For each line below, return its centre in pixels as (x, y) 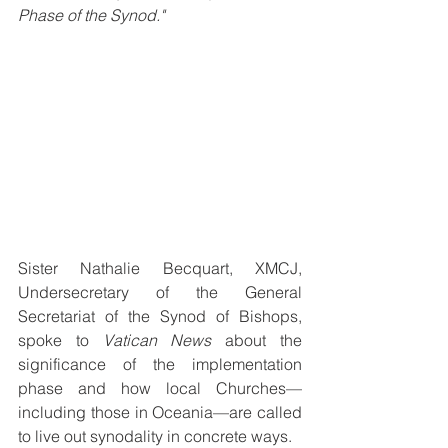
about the (257, 339)
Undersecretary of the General (160, 291)
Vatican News (157, 339)
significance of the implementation (160, 363)
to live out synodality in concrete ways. (155, 435)
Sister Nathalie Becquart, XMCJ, (160, 267)
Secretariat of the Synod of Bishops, (160, 315)
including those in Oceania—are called (160, 411)
